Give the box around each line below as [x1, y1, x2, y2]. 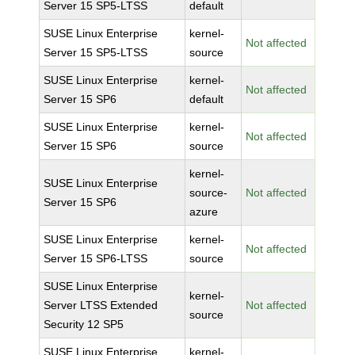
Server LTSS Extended [44, 299, 158, 311]
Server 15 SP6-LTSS [44, 252, 148, 265]
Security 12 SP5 [44, 318, 124, 330]
